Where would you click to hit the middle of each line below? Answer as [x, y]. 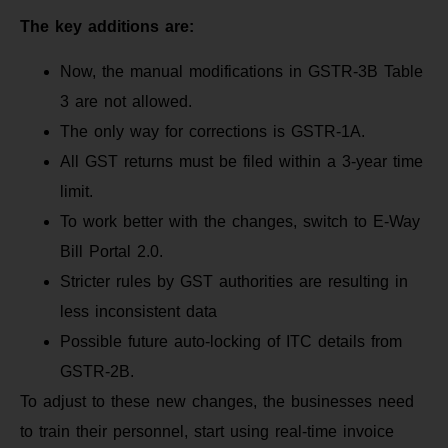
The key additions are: [107, 27]
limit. [76, 191]
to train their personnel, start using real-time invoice [207, 431]
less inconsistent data [138, 311]
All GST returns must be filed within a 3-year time [241, 161]
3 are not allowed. [126, 101]
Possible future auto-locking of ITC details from [231, 341]
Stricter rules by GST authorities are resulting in [234, 281]
